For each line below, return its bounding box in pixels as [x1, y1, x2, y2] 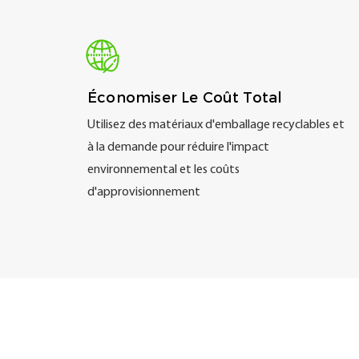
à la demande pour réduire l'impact [87, 141, 270, 155]
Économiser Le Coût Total [87, 88, 283, 107]
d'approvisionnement [87, 186, 201, 200]
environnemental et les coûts [87, 163, 240, 177]
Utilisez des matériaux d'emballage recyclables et [87, 119, 345, 132]
